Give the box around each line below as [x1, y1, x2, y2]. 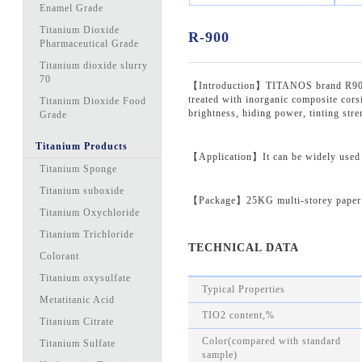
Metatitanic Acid [40, 294, 116, 305]
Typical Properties [202, 284, 286, 295]
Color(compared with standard [202, 335, 342, 347]
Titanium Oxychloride [40, 207, 141, 218]
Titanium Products [36, 141, 128, 152]
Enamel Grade [40, 2, 104, 14]
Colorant [40, 250, 80, 262]
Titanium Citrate [40, 316, 115, 327]
